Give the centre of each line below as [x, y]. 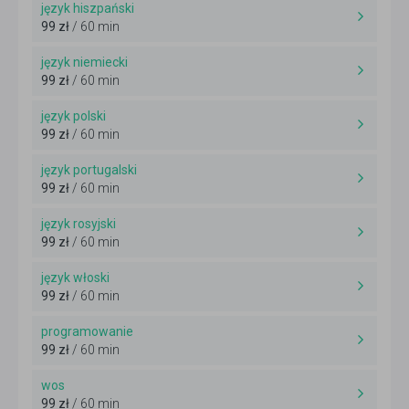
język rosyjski [79, 224]
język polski [73, 116]
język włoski [75, 278]
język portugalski [89, 170]
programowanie [87, 332]
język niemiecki [84, 63]
